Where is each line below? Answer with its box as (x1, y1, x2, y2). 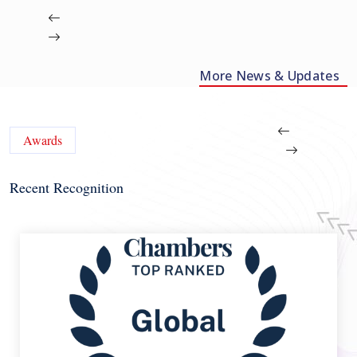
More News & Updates (199, 67, 339, 85)
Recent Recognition (10, 178, 124, 198)
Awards (23, 131, 62, 149)
